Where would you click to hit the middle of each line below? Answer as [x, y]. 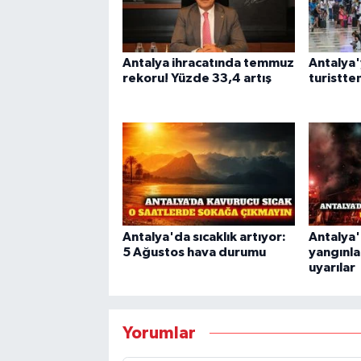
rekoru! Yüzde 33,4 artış [197, 79]
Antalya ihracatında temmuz [208, 63]
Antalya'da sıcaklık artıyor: [204, 237]
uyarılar [332, 267]
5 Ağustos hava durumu [194, 252]
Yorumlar [159, 334]
